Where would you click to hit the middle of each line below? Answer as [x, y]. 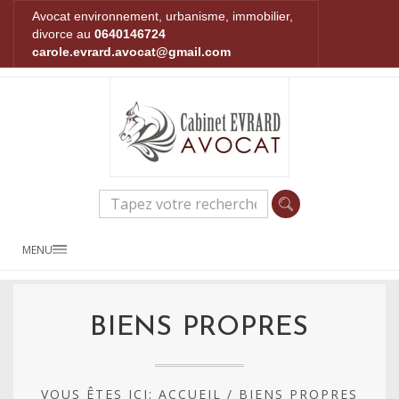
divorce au [63, 34]
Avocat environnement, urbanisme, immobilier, [163, 16]
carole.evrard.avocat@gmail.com [131, 52]
